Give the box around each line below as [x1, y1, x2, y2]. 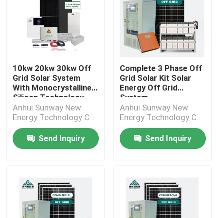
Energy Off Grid [119, 82, 178, 92]
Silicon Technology [13, 92, 84, 102]
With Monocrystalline [13, 82, 92, 92]
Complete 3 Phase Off [119, 63, 202, 73]
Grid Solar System [13, 73, 81, 83]
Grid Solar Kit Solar [119, 73, 191, 83]
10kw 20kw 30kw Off [13, 63, 91, 73]
